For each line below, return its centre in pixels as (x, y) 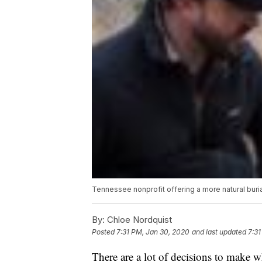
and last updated (219, 232)
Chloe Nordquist (138, 220)
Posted (104, 232)
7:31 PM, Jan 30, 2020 (153, 232)
